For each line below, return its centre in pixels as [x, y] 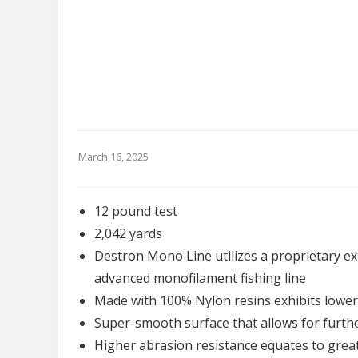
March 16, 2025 [113, 157]
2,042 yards [128, 233]
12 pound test [136, 211]
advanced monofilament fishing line [200, 278]
